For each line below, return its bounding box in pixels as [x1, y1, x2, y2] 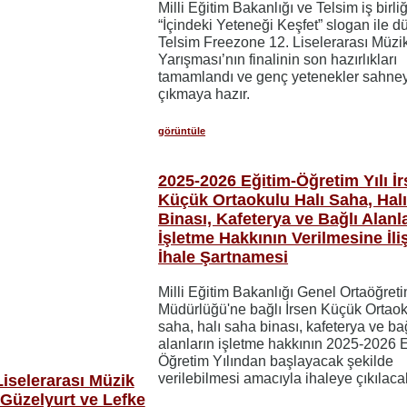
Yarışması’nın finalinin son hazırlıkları [158, 51, 398, 67]
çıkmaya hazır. [158, 85, 251, 102]
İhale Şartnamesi [158, 247, 289, 266]
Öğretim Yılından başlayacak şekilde [158, 352, 394, 369]
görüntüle [158, 124, 206, 136]
